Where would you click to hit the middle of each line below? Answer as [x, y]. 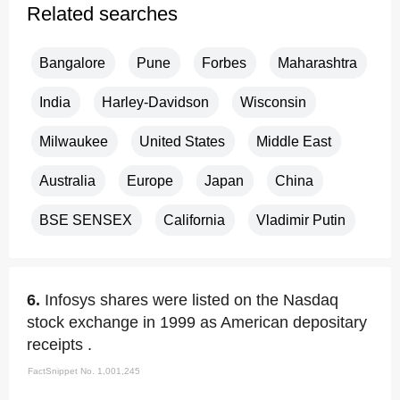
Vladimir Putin [301, 220]
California [194, 220]
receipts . [59, 345]
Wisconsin [273, 102]
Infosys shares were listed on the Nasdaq [192, 300]
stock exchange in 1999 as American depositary [197, 322]
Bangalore [72, 63]
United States [182, 142]
